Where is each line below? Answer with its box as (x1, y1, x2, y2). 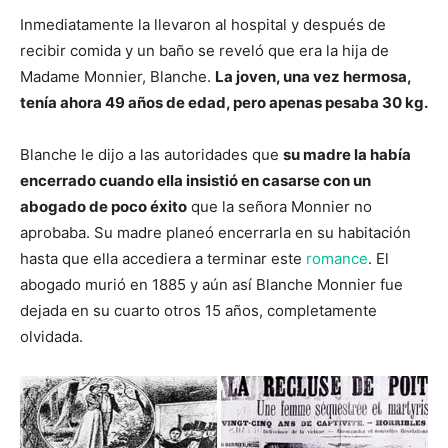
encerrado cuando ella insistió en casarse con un (20, 170, 371, 190)
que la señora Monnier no (187, 196, 372, 216)
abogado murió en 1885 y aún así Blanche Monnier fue (20, 274, 403, 294)
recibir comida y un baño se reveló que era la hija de (20, 40, 389, 60)
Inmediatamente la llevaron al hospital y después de (20, 14, 386, 34)
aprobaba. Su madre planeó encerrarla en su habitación (20, 222, 411, 242)
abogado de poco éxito (20, 196, 187, 216)
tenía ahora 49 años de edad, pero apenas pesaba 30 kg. (20, 92, 428, 112)
